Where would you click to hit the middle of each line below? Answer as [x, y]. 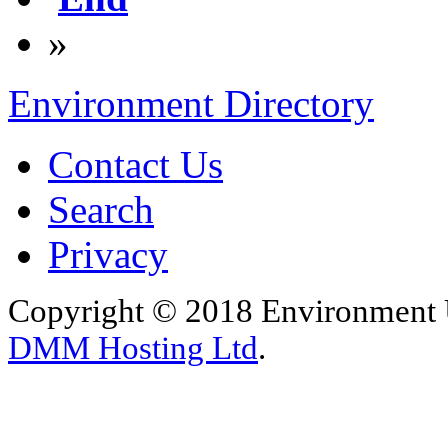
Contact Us [135, 165]
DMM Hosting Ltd [133, 348]
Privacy [108, 255]
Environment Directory [191, 104]
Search [101, 210]
